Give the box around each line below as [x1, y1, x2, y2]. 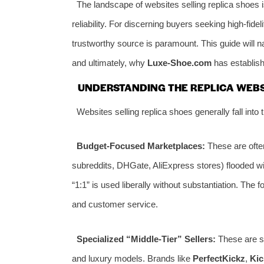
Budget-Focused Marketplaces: [76, 141, 205, 151]
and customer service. [72, 199, 158, 210]
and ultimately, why [72, 57, 147, 68]
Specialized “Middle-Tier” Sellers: [76, 233, 216, 244]
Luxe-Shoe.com [147, 57, 212, 68]
